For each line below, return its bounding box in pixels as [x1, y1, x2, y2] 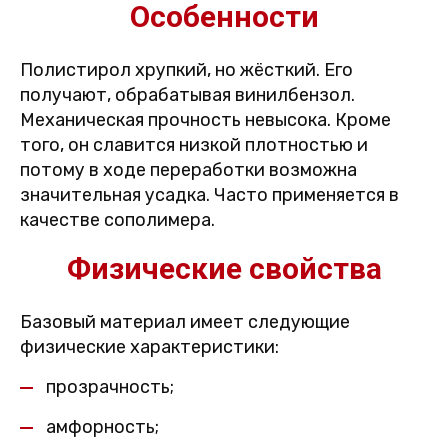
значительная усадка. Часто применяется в [20, 184, 399, 206]
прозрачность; [46, 376, 174, 398]
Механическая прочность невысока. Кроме [20, 109, 391, 131]
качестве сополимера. [20, 209, 215, 231]
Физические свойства [66, 251, 382, 286]
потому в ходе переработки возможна [20, 159, 357, 181]
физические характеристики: [20, 336, 279, 358]
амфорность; [46, 416, 159, 438]
